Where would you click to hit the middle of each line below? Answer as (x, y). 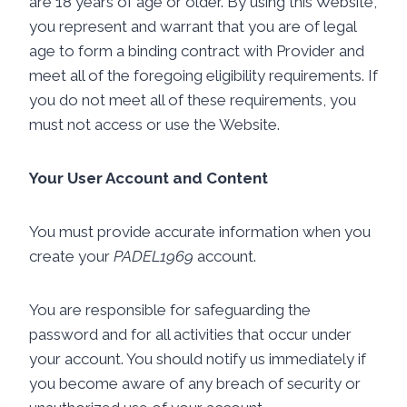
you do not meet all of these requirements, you (193, 100)
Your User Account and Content (149, 178)
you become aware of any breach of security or (195, 383)
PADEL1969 (154, 256)
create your (71, 256)
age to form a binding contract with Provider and (197, 51)
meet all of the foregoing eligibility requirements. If (203, 75)
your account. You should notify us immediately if (198, 359)
